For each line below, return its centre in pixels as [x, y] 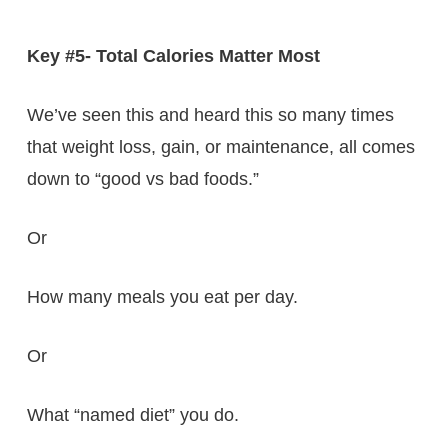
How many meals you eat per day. [162, 296]
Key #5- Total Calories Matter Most [173, 55]
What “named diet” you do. [132, 414]
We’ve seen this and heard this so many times [210, 114]
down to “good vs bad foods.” [142, 178]
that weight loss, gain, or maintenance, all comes [220, 146]
